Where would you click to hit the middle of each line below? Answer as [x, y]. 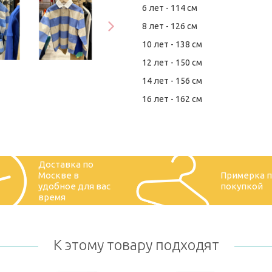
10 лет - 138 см [172, 45]
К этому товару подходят [136, 245]
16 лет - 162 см [172, 99]
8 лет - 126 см [170, 26]
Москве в [58, 175]
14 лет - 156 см [172, 81]
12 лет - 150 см [172, 63]
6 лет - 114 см [170, 8]
